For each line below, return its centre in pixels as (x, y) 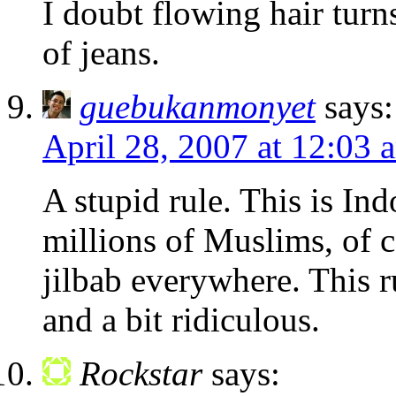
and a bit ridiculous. (181, 320)
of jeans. (101, 53)
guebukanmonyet (198, 107)
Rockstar (141, 374)
